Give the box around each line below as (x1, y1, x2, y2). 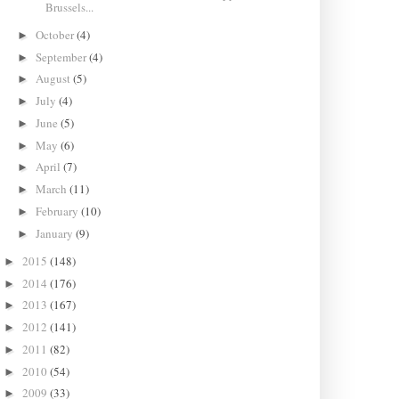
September (36, 48, 90, 65)
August (36, 70, 74, 87)
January (36, 224, 77, 241)
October (36, 26, 77, 43)
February (36, 202, 82, 219)
